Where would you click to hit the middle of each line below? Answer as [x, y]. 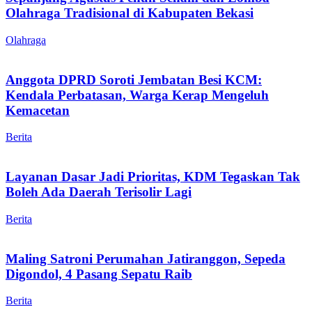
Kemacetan [38, 110]
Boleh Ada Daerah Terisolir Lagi [99, 192]
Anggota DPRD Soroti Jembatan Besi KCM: [134, 79]
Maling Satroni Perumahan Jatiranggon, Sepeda [146, 258]
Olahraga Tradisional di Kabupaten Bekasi [130, 13]
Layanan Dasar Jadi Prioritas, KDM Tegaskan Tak [153, 177]
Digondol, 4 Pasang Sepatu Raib [99, 274]
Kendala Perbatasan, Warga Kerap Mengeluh [137, 95]
